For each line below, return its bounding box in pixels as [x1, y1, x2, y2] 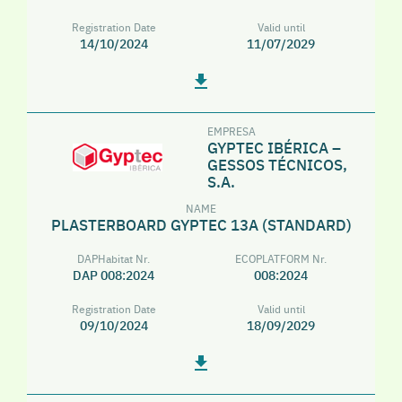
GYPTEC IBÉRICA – [207, 135, 341, 158]
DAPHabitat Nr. [77, 249, 151, 266]
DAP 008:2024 [73, 266, 155, 284]
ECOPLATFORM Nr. [235, 249, 328, 266]
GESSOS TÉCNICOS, [207, 153, 347, 175]
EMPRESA [207, 122, 256, 138]
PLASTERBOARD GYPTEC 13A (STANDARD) [50, 213, 352, 235]
